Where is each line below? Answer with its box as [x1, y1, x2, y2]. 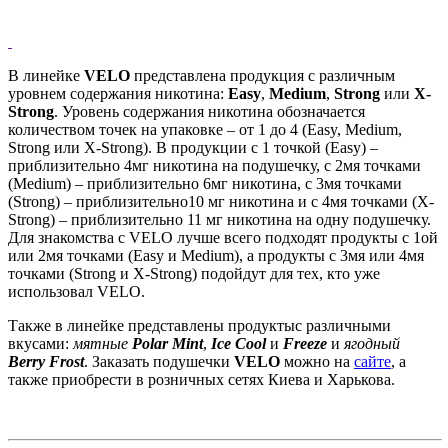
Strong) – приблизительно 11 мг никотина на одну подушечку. [8, 211, 431, 229]
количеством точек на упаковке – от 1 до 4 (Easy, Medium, [8, 121, 402, 139]
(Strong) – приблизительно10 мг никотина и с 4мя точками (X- [8, 193, 434, 211]
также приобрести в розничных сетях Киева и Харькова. [8, 371, 395, 389]
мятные [73, 335, 132, 353]
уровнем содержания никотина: [8, 85, 228, 103]
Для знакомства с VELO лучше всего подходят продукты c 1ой [8, 229, 438, 247]
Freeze [283, 335, 331, 353]
